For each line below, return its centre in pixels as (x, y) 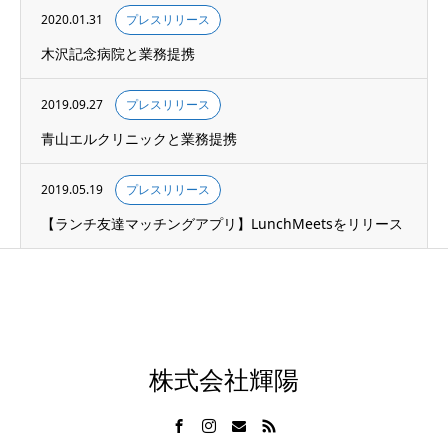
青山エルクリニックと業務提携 (139, 138)
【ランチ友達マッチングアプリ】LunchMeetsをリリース (222, 223)
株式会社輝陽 (224, 380)
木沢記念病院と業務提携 (118, 53)
